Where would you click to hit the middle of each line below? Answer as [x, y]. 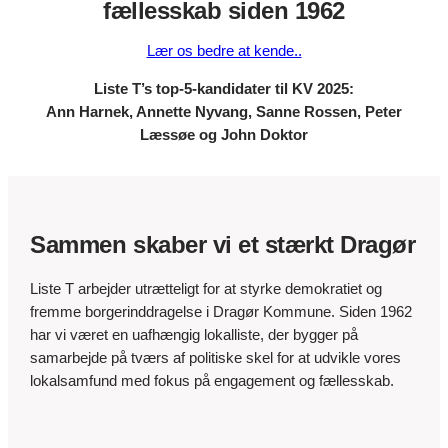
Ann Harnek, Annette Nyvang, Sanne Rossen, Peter [224, 111]
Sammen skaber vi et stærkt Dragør [223, 245]
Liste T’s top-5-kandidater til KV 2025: [224, 88]
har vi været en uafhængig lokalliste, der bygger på [194, 335]
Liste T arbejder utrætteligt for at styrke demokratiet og [206, 289]
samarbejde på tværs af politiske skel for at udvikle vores [216, 358]
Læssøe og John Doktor [224, 134]
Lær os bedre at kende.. [224, 50]
